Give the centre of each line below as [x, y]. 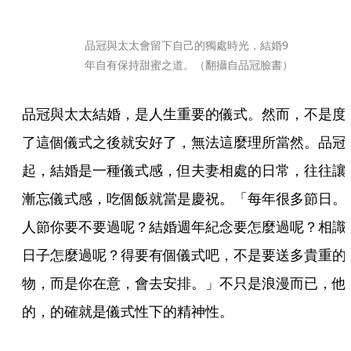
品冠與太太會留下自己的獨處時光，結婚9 [186, 45]
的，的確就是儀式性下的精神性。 [128, 311]
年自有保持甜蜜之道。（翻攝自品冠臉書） [189, 64]
